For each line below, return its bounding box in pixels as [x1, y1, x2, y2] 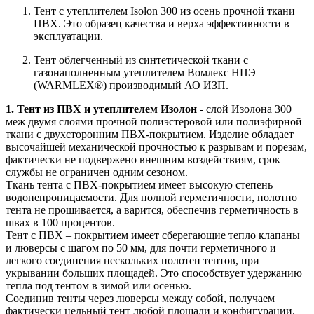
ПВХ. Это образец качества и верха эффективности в [34, 18, 289, 30]
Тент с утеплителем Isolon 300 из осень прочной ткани [34, 5, 295, 18]
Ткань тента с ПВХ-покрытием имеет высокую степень [6, 179, 273, 191]
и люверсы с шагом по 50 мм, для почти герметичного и [6, 242, 276, 254]
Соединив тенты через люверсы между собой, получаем [6, 292, 275, 305]
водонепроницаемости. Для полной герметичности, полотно [6, 191, 297, 204]
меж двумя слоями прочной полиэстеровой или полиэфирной [6, 116, 302, 128]
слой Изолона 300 [206, 103, 292, 116]
